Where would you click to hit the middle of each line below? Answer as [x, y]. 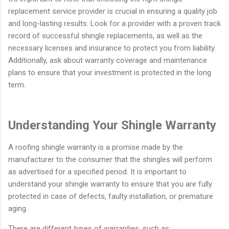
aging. [18, 208]
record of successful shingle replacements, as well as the [105, 36]
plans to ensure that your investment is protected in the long [110, 72]
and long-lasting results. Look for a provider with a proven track [114, 23]
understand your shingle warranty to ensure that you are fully [110, 184]
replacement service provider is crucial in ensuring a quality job [113, 11]
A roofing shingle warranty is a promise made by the [96, 147]
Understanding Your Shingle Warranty [112, 125]
